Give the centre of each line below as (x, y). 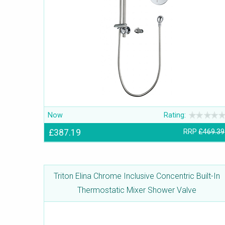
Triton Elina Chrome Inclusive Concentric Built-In (137, 176)
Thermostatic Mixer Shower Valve (137, 190)
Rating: (175, 115)
